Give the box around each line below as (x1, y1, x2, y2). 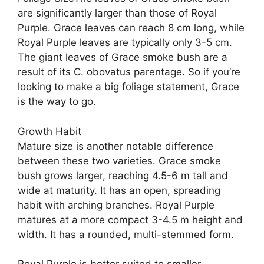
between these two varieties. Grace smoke (18, 154, 221, 167)
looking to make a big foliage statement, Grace (18, 81, 239, 93)
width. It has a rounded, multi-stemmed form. (18, 228, 234, 240)
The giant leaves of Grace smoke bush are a (18, 51, 227, 64)
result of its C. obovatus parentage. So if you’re (18, 66, 240, 78)
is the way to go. (18, 95, 96, 108)
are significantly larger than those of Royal (18, 7, 217, 19)
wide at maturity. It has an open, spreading (18, 184, 220, 196)
